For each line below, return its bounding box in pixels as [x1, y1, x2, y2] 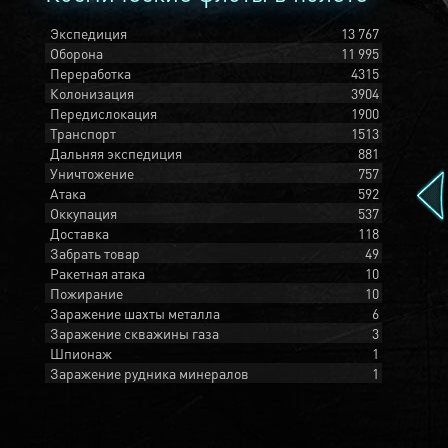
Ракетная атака [50, 264, 145, 282]
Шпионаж [50, 344, 112, 362]
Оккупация [50, 204, 117, 222]
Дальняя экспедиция [50, 144, 182, 162]
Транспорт [50, 124, 116, 142]
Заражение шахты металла [50, 304, 220, 322]
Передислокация [50, 104, 157, 122]
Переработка [50, 64, 131, 82]
